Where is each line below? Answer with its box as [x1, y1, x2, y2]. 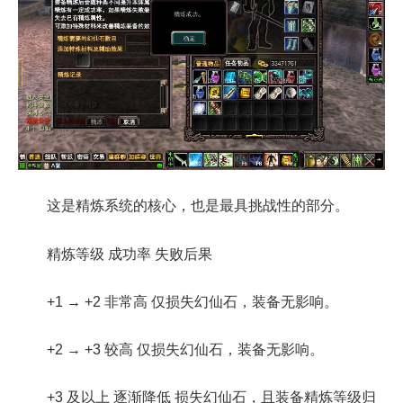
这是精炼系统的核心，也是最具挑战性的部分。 [47, 198, 349, 214]
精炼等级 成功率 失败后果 [47, 246, 212, 262]
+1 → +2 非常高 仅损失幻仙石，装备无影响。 [47, 293, 338, 309]
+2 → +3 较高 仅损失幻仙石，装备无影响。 [47, 341, 324, 357]
